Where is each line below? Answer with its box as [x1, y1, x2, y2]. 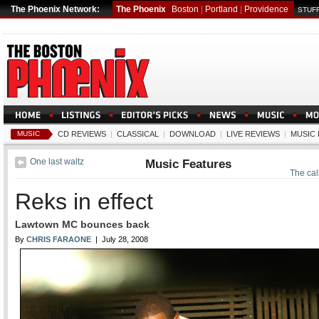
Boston [172, 4, 199, 14]
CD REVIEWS [58, 130, 106, 138]
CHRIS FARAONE [26, 235, 91, 244]
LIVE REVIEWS [226, 130, 280, 138]
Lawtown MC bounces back [15, 219, 150, 230]
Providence [244, 4, 288, 14]
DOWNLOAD [169, 130, 216, 138]
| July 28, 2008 [91, 235, 148, 244]
